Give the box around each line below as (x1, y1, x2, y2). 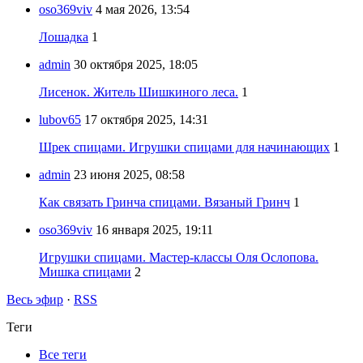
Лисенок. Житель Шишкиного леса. (39, 85, 238, 100)
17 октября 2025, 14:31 (84, 113, 208, 127)
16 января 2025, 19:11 (96, 223, 213, 237)
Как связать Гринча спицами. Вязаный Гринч (39, 195, 290, 210)
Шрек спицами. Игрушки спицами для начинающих (39, 140, 330, 155)
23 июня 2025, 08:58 (74, 168, 185, 182)
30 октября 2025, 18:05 (74, 58, 198, 72)
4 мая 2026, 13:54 (96, 2, 190, 17)
